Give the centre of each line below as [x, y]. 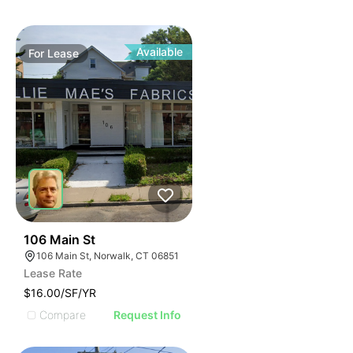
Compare [63, 314]
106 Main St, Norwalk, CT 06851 [108, 256]
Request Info [148, 315]
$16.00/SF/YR [60, 293]
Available [160, 52]
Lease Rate [53, 273]
